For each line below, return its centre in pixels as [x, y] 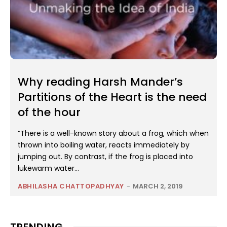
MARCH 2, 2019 [158, 186]
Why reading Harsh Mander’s [100, 82]
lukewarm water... [48, 168]
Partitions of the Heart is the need [112, 97]
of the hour [49, 112]
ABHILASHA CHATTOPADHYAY [71, 186]
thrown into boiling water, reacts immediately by [104, 145]
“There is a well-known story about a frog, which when [113, 134]
